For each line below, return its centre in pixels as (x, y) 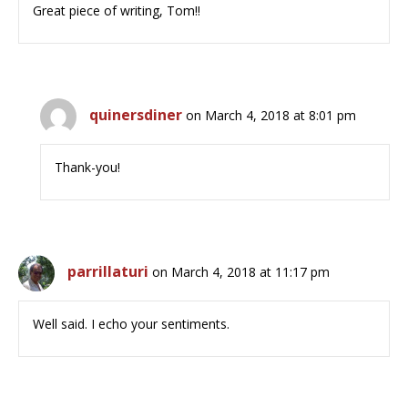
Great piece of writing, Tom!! (117, 11)
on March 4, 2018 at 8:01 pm (271, 116)
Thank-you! (88, 168)
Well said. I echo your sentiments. (131, 324)
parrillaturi (108, 272)
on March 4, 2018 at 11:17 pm (241, 272)
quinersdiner (136, 115)
